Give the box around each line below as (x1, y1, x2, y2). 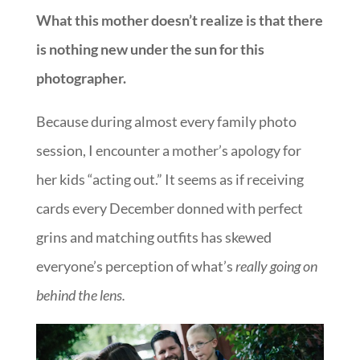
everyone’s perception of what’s (35, 256, 233, 275)
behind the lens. (35, 285, 125, 304)
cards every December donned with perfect (35, 198, 303, 217)
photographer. (35, 68, 126, 87)
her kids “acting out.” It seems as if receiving (35, 170, 304, 188)
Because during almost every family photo (35, 112, 297, 130)
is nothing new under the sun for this (35, 39, 264, 58)
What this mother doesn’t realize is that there (35, 10, 323, 29)
